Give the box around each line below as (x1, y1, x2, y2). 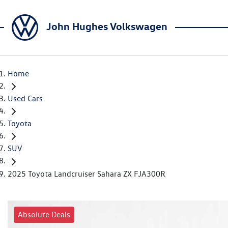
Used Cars (8, 94, 43, 104)
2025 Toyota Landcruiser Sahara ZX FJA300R (8, 168, 165, 179)
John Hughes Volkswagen (46, 19, 167, 33)
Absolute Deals (18, 209, 70, 219)
